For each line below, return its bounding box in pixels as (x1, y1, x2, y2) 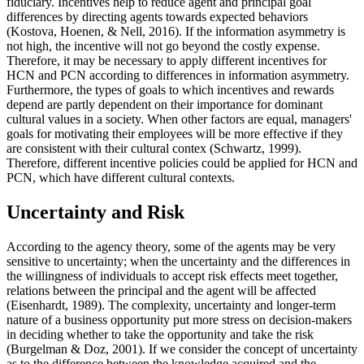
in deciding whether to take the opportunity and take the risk (6, 327, 314, 341)
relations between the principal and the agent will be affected (6, 283, 316, 297)
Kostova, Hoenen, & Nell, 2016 (11, 24, 175, 39)
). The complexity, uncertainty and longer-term (97, 297, 336, 312)
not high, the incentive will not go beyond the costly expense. (6, 39, 320, 54)
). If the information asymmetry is (175, 24, 345, 39)
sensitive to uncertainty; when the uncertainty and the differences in (6, 253, 350, 268)
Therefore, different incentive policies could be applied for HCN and (6, 156, 357, 171)
